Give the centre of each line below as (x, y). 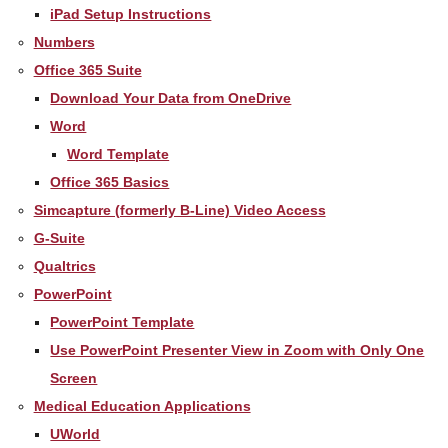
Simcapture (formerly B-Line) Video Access (179, 209)
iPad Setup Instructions (131, 13)
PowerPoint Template (122, 321)
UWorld (75, 433)
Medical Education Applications (142, 405)
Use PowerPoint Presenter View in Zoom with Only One (237, 349)
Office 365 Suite (87, 69)
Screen (74, 377)
